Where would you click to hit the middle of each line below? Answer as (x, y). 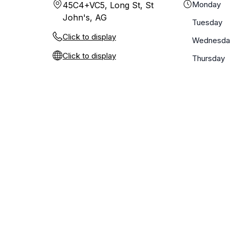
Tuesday (207, 22)
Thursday (209, 58)
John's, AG (85, 17)
